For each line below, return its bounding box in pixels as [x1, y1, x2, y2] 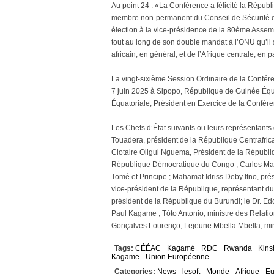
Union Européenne [146, 253, 209, 261]
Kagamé [167, 244, 195, 253]
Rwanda [224, 244, 252, 253]
